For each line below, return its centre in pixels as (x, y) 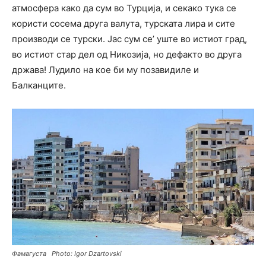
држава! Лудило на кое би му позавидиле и (105, 69)
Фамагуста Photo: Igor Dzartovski (67, 253)
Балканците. (39, 85)
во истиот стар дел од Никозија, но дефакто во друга (127, 54)
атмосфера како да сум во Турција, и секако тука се (124, 8)
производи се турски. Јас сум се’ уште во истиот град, (129, 39)
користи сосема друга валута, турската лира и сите (123, 23)
